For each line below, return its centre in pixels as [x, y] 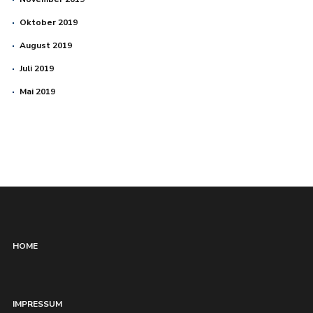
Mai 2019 [37, 91]
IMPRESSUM [37, 304]
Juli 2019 [36, 68]
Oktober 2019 [48, 22]
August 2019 [45, 45]
